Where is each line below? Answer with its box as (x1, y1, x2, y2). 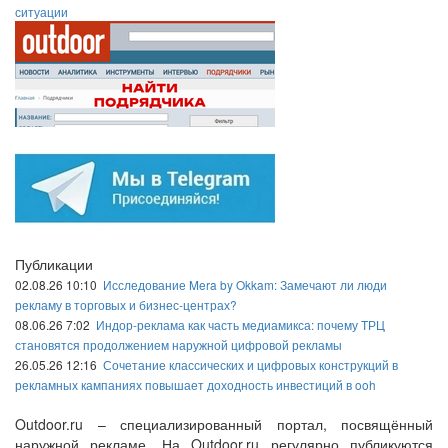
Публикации (15, 254, 93, 274)
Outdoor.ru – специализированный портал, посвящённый (15, 414, 433, 434)
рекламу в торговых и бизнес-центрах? (15, 296, 237, 313)
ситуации (15, 3, 68, 20)
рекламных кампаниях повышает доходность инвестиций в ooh (15, 376, 376, 393)
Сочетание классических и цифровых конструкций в (103, 356, 398, 373)
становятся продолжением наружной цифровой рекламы (15, 336, 342, 353)
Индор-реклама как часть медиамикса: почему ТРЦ (96, 316, 385, 333)
